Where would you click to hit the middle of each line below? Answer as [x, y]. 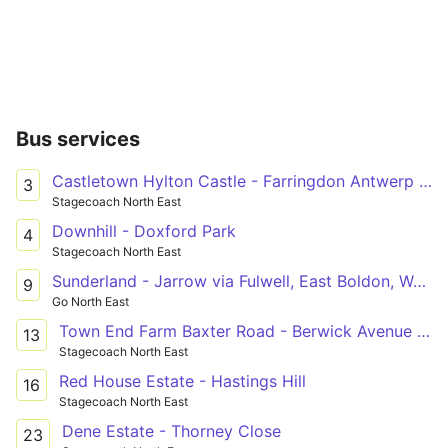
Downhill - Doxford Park [144, 230]
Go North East [90, 301]
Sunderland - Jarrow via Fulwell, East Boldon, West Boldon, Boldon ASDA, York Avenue [419, 280]
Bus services [78, 138]
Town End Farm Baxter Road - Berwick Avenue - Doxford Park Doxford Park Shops [423, 330]
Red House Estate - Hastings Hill [182, 380]
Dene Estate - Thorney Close [171, 430]
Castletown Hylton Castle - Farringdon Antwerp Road [425, 180]
